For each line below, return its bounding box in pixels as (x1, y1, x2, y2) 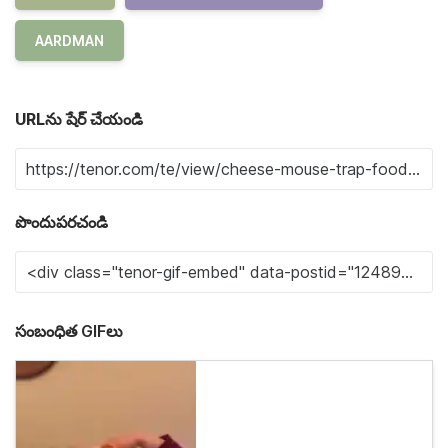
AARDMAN (35, 31, 104, 49)
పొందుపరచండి (15, 211, 108, 232)
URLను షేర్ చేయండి (15, 108, 143, 129)
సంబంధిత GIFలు (15, 320, 123, 341)
